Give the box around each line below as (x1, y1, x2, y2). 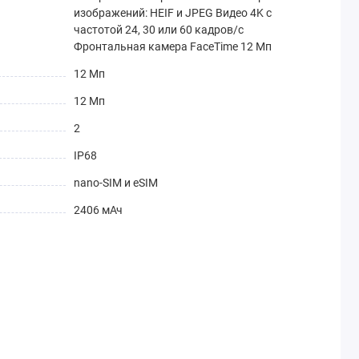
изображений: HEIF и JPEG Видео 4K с (73, 6, 272, 19)
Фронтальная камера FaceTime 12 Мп (73, 39, 272, 53)
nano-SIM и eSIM (73, 175, 158, 189)
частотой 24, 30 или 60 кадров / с (73, 22, 244, 36)
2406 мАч (73, 203, 123, 216)
